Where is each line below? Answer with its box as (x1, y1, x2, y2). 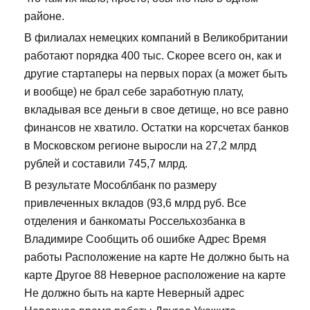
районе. (24, 10, 64, 23)
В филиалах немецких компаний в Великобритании (24, 32, 288, 44)
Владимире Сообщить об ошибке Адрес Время (24, 233, 266, 246)
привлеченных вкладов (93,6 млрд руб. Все (24, 197, 246, 210)
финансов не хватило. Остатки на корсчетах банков (24, 122, 289, 134)
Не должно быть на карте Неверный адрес (24, 287, 244, 300)
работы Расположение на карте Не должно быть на (24, 251, 289, 264)
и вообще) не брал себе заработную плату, (24, 86, 244, 98)
